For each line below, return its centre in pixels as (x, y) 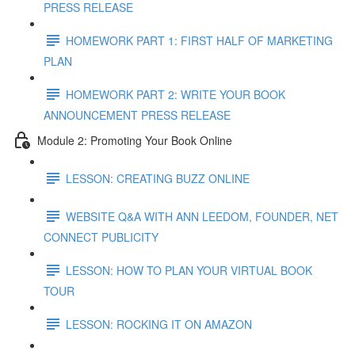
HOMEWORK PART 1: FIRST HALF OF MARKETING (199, 40)
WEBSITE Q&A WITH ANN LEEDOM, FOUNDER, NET (202, 216)
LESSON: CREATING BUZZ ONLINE (158, 178)
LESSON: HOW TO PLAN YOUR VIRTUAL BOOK (189, 270)
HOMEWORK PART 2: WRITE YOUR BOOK (176, 94)
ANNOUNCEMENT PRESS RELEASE (137, 115)
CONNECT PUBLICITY (101, 237)
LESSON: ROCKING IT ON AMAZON (159, 324)
